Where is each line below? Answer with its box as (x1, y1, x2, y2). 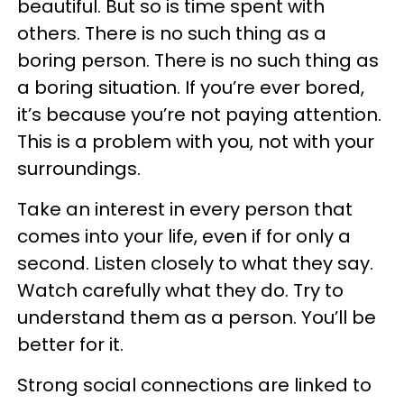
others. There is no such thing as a (17, 21, 326, 46)
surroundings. (17, 156, 141, 181)
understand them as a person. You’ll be (17, 305, 376, 330)
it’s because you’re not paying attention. (17, 102, 381, 127)
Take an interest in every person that (17, 197, 353, 222)
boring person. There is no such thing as (17, 48, 379, 73)
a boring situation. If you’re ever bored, (17, 75, 364, 100)
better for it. (17, 332, 124, 357)
